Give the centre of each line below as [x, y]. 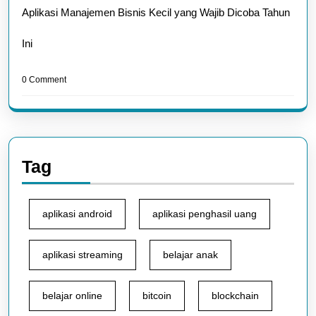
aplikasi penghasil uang [205, 214]
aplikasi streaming [83, 255]
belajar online [72, 296]
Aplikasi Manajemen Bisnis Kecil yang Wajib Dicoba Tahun [156, 12]
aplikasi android [77, 214]
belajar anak [190, 255]
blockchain [235, 296]
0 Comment [44, 80]
